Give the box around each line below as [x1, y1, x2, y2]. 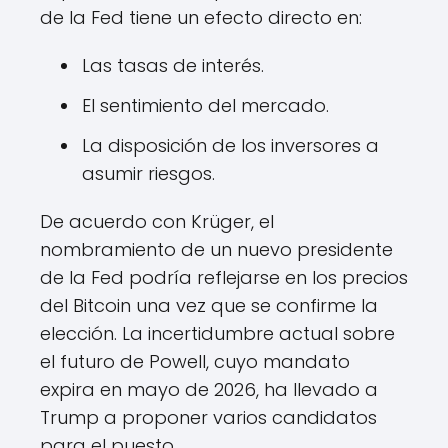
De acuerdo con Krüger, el [40, 209, 274, 235]
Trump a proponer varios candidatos [40, 405, 377, 431]
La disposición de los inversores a [82, 133, 379, 159]
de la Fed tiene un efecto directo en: [40, 5, 362, 31]
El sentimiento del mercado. [82, 93, 329, 119]
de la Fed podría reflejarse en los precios [40, 265, 408, 291]
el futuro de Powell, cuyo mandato [40, 349, 350, 375]
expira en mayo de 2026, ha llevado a [40, 377, 378, 403]
